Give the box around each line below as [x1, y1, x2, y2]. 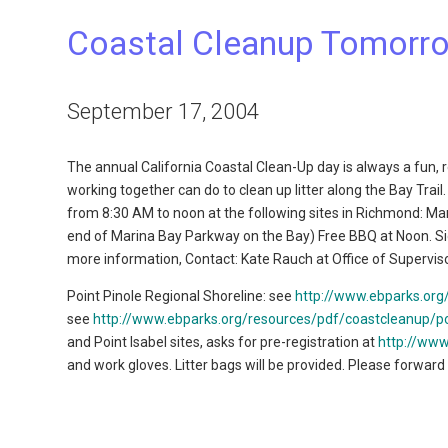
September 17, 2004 [67, 98, 260, 124]
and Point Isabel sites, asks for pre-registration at [67, 334, 379, 350]
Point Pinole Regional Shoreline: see [67, 288, 296, 304]
